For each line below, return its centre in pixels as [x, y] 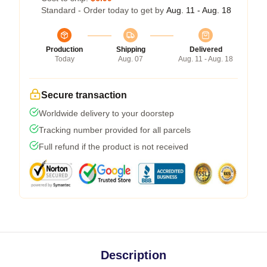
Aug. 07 [131, 59]
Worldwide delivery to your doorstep [106, 113]
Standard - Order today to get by [104, 10]
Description [133, 255]
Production [64, 49]
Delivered [206, 49]
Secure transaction [84, 95]
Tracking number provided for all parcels [115, 130]
